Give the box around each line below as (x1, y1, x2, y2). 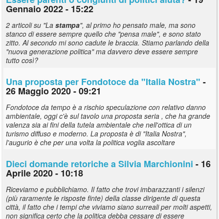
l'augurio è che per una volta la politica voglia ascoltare (6, 137, 175, 147)
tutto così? (6, 55, 38, 65)
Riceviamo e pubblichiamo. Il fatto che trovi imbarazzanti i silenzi (6, 184, 204, 194)
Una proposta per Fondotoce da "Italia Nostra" (6, 75, 200, 88)
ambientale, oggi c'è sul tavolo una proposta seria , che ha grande (6, 110, 210, 121)
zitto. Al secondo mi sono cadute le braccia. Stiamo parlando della (6, 37, 209, 47)
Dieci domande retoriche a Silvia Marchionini (6, 157, 193, 170)
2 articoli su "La (6, 20, 55, 30)
